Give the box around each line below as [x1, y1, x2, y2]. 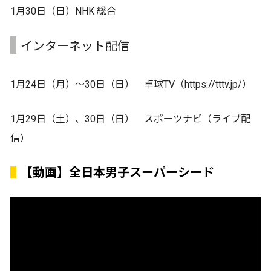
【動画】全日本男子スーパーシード [21, 165, 214, 180]
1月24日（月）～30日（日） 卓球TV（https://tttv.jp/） [10, 78, 252, 90]
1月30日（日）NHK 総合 [10, 5, 116, 17]
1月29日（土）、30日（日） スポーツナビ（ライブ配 [10, 113, 250, 125]
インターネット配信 [21, 38, 129, 53]
